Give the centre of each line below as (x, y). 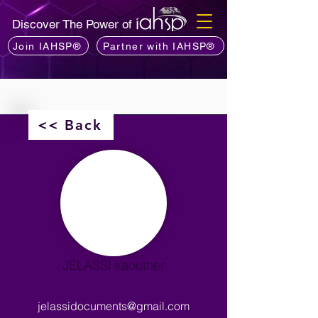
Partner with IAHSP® (159, 46)
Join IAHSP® (47, 46)
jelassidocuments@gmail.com (114, 306)
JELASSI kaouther (114, 265)
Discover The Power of (74, 24)
